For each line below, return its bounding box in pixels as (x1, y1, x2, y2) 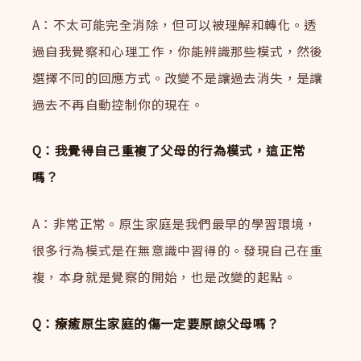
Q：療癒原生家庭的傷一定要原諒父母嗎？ (32, 313, 280, 332)
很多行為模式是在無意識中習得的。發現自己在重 (32, 241, 323, 259)
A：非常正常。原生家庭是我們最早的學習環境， (32, 214, 317, 233)
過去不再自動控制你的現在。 (32, 94, 205, 113)
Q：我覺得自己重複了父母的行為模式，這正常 (32, 141, 306, 160)
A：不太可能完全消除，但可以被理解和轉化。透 (32, 15, 317, 33)
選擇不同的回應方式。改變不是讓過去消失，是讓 (32, 68, 323, 86)
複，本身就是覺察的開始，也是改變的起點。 (32, 268, 297, 286)
